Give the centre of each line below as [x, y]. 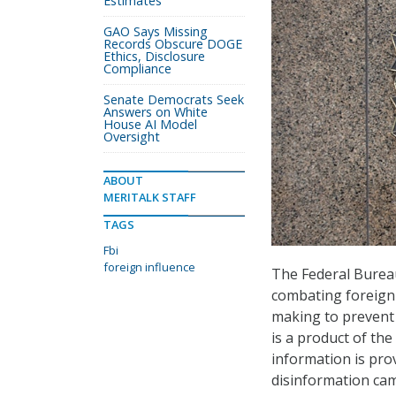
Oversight [132, 137]
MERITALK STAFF [150, 197]
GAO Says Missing [156, 31]
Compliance [137, 69]
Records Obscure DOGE [173, 44]
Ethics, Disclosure [154, 56]
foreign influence [149, 267]
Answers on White [156, 112]
